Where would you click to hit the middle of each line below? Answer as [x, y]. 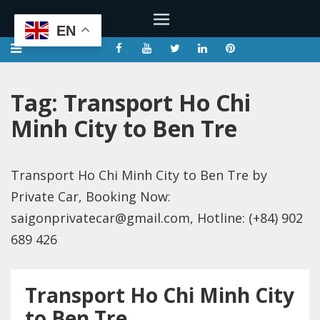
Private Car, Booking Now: [91, 196]
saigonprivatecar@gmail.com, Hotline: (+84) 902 [157, 218]
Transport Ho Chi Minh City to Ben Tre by [139, 175]
